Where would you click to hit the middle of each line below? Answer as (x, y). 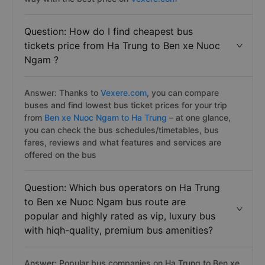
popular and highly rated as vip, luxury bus (120, 216)
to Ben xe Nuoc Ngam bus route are (105, 202)
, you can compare (183, 93)
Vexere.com (124, 93)
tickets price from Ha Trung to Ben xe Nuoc (122, 46)
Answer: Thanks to (61, 93)
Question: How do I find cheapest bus (109, 31)
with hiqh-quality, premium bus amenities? (119, 230)
